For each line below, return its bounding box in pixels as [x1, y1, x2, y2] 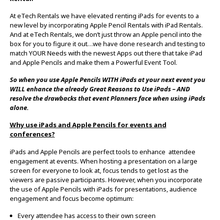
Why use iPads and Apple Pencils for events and [9, 120, 166, 130]
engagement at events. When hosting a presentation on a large [9, 156, 197, 165]
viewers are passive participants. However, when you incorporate [9, 175, 202, 184]
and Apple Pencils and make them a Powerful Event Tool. [9, 57, 177, 67]
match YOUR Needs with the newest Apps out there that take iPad [9, 48, 202, 57]
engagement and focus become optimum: [9, 193, 134, 203]
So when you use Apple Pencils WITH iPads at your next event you [9, 75, 205, 84]
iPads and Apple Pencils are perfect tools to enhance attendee [9, 147, 195, 156]
